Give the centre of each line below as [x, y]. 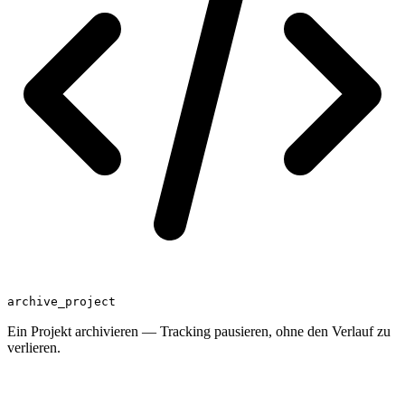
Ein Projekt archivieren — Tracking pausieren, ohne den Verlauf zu [199, 331]
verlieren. [34, 347]
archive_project [61, 301]
